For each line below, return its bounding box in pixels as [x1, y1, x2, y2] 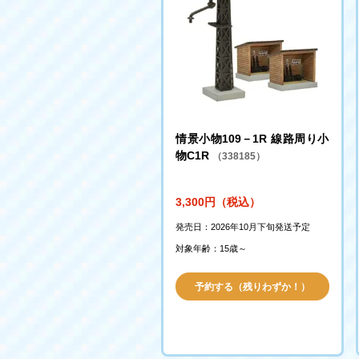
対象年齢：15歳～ [175, 244, 247, 253]
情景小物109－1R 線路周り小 [175, 132, 329, 145]
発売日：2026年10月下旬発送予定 [175, 222, 310, 232]
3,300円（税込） [175, 196, 260, 208]
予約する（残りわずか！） [195, 281, 310, 292]
